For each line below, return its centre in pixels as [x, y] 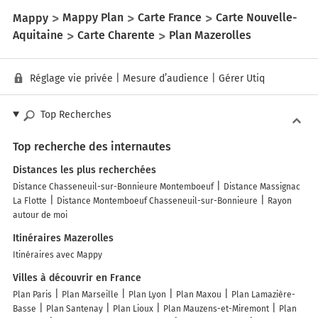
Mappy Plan [93, 18]
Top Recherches [76, 114]
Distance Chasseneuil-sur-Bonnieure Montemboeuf [113, 186]
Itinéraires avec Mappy [57, 254]
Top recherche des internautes [92, 146]
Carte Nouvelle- [256, 18]
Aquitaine [38, 35]
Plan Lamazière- [263, 294]
